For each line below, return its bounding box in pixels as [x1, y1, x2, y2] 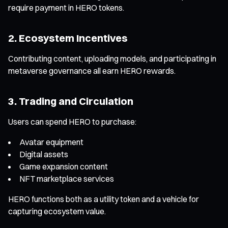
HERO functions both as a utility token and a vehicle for [8, 193, 199, 204]
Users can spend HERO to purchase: [8, 116, 136, 127]
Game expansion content [19, 161, 108, 172]
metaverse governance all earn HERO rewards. [8, 65, 176, 76]
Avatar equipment [19, 136, 83, 147]
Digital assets [19, 149, 68, 159]
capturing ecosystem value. [8, 206, 106, 216]
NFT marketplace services [19, 173, 114, 184]
